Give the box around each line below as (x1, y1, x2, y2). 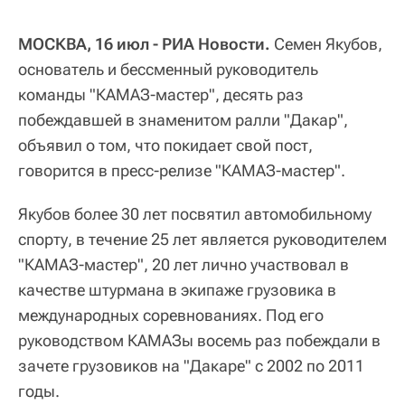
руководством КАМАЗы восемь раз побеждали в (18, 331, 381, 351)
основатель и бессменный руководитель (18, 60, 318, 80)
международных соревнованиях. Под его (18, 306, 324, 325)
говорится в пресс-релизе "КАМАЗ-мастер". (18, 161, 345, 181)
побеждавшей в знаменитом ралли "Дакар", (18, 110, 348, 130)
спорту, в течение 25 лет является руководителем (18, 230, 387, 250)
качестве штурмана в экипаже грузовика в (18, 280, 336, 300)
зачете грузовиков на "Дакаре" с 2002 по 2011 (18, 356, 364, 376)
